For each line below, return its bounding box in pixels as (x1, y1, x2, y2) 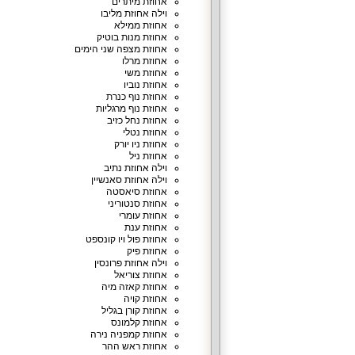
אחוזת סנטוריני (107, 198, 167, 209)
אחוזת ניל (128, 151, 167, 162)
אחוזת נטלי (122, 127, 167, 138)
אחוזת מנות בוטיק (96, 32, 167, 43)
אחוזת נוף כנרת (105, 91, 167, 102)
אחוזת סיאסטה (105, 186, 167, 197)
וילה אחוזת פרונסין (94, 258, 167, 269)
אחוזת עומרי (118, 210, 167, 221)
